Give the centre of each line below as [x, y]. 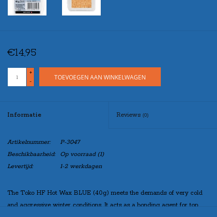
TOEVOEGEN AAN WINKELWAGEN [100, 77]
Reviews [129, 115]
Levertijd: [20, 167]
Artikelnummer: [29, 142]
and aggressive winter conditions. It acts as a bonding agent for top [103, 205]
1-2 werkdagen [81, 167]
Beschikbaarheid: [31, 155]
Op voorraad [78, 155]
